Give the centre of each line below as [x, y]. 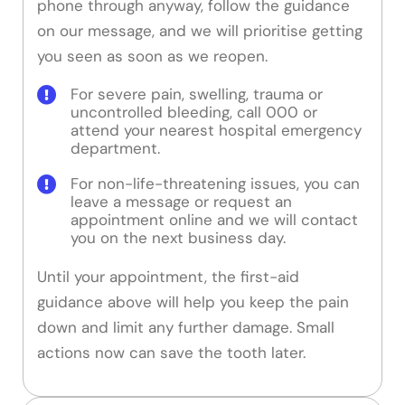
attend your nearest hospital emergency [216, 131]
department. [115, 149]
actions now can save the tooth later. [171, 353]
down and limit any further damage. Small [186, 328]
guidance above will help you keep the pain [193, 302]
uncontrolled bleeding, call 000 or [194, 113]
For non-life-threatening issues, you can [215, 184]
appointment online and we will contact [214, 220]
